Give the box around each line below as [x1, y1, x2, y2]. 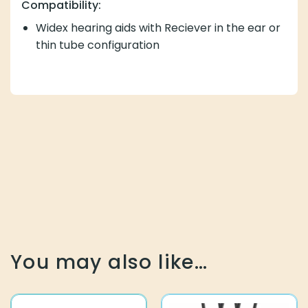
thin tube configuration [35, 36, 159, 53]
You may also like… [10, 249, 208, 276]
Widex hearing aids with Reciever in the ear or [35, 19, 280, 36]
